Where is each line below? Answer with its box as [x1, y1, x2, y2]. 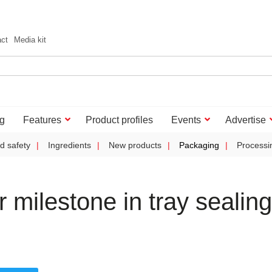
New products [109, 140, 161, 150]
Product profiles [86, 115, 153, 125]
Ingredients [48, 140, 91, 150]
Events [171, 115, 201, 125]
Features [23, 115, 61, 125]
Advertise [225, 115, 266, 125]
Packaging [179, 140, 219, 150]
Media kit [14, 35, 46, 44]
